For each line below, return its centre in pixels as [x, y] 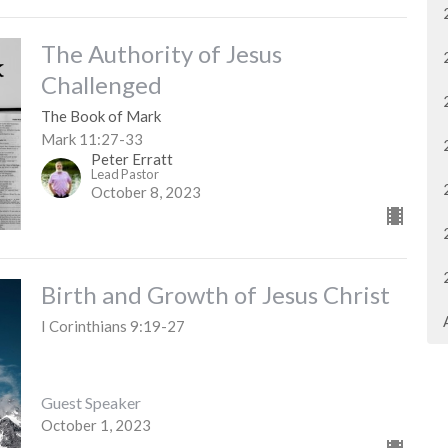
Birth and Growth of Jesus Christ [215, 295]
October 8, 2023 [145, 192]
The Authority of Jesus [161, 54]
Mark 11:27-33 [91, 139]
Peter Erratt [131, 159]
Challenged [101, 85]
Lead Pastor [124, 174]
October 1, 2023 [95, 424]
